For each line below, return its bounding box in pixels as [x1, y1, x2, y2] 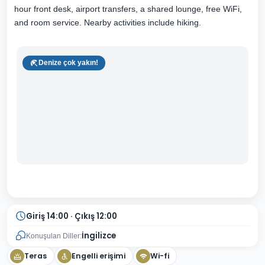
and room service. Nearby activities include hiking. [14, 18, 201, 27]
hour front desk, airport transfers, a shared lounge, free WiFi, [14, 4, 242, 14]
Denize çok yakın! [38, 59, 98, 67]
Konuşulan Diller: [26, 232, 82, 240]
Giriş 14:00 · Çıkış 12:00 [26, 210, 117, 222]
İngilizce [82, 230, 116, 241]
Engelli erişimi [72, 251, 125, 261]
